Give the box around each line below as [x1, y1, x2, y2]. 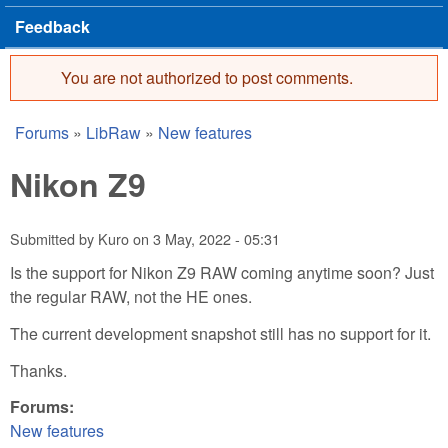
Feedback [15, 15, 90, 38]
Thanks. [10, 358, 67, 382]
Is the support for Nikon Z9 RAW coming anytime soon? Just [10, 260, 434, 284]
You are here [10, 130, 163, 168]
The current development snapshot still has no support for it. [10, 321, 431, 345]
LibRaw [86, 121, 141, 144]
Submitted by [10, 228, 98, 250]
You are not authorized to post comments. [61, 66, 353, 89]
